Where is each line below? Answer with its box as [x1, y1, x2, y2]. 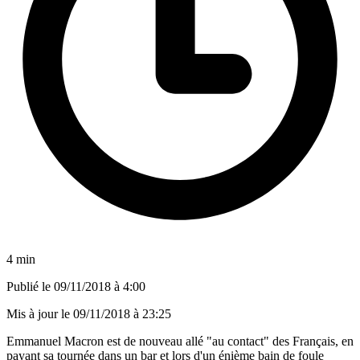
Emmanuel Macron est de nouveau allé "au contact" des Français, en [6, 333, 354, 348]
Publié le [6, 279, 54, 293]
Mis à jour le [6, 306, 73, 321]
